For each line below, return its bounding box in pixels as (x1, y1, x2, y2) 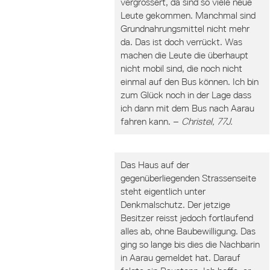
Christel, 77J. (181, 116, 233, 127)
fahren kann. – (121, 116, 181, 127)
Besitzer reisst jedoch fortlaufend (121, 212, 253, 224)
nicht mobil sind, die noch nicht (121, 63, 242, 74)
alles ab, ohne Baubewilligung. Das (121, 225, 256, 237)
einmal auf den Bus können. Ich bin (121, 76, 259, 87)
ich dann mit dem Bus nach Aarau (121, 102, 254, 114)
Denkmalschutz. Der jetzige (121, 199, 230, 210)
